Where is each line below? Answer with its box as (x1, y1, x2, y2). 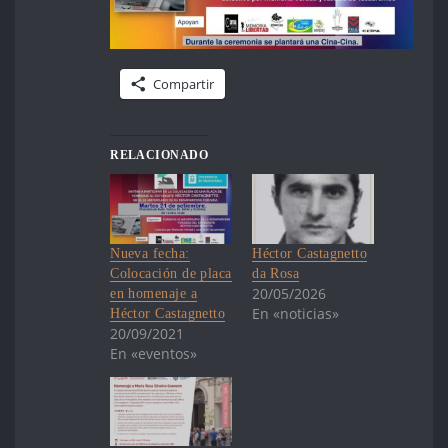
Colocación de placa (110, 265, 232, 281)
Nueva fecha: (110, 245, 190, 261)
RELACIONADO (110, 147, 209, 162)
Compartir (153, 74, 215, 93)
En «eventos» (110, 343, 198, 363)
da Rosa (252, 265, 300, 281)
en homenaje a (110, 285, 197, 301)
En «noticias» (252, 303, 340, 323)
